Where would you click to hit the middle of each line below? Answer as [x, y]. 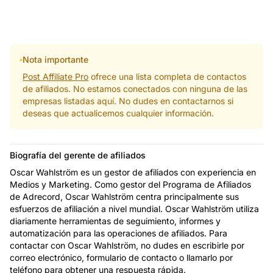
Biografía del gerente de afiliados [78, 155]
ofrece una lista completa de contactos [168, 76]
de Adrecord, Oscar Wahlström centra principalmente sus [124, 196]
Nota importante [56, 59]
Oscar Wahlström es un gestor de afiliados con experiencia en [133, 172]
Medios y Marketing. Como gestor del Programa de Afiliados [130, 184]
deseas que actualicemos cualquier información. [119, 113]
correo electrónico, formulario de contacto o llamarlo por [121, 257]
